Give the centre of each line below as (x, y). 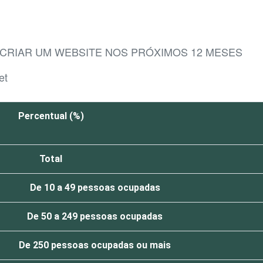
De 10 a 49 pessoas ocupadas (95, 188)
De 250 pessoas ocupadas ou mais (95, 245)
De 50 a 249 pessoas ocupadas (95, 217)
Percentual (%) (51, 116)
